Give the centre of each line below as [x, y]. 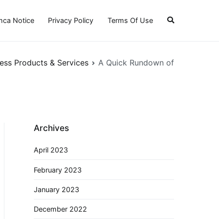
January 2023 [56, 189]
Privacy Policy [71, 21]
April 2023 [51, 150]
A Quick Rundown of [136, 62]
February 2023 [58, 170]
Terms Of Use [131, 21]
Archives [51, 128]
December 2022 [60, 209]
